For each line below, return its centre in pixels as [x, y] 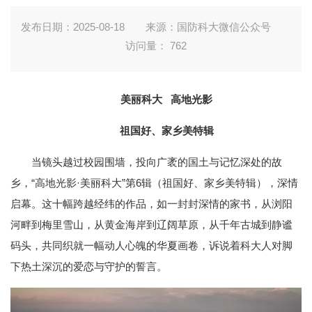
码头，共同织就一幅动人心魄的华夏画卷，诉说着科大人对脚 [151, 245]
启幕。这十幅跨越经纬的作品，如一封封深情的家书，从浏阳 [151, 204]
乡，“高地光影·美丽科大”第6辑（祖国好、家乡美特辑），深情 [154, 183]
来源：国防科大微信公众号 [208, 27]
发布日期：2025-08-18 [72, 27]
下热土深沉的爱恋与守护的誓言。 [89, 266]
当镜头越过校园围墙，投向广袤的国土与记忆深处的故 [157, 162]
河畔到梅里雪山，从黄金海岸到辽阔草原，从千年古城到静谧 [151, 225]
